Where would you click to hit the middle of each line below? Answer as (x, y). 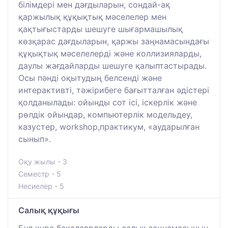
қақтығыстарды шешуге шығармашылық (101, 29)
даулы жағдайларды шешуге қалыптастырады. (112, 65)
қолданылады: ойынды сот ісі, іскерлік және (108, 102)
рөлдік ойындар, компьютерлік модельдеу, (105, 114)
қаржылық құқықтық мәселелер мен (92, 17)
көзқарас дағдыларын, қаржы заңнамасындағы (114, 41)
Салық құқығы (49, 210)
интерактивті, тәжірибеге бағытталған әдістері (114, 90)
